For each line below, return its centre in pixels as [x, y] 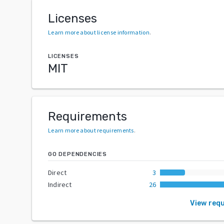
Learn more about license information [99, 32]
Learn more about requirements [91, 130]
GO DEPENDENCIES [77, 154]
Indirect [60, 184]
